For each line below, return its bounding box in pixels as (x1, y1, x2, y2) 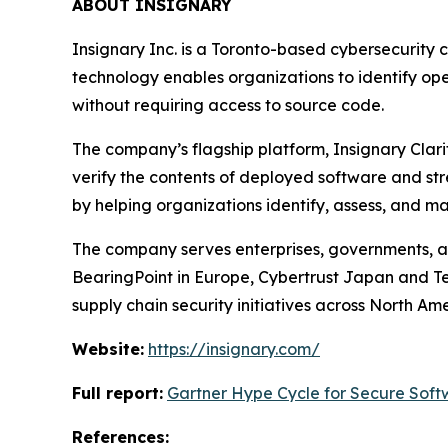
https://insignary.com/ (148, 339, 320, 360)
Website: (72, 339, 144, 360)
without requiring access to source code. (72, 95, 384, 116)
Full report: (72, 383, 163, 404)
